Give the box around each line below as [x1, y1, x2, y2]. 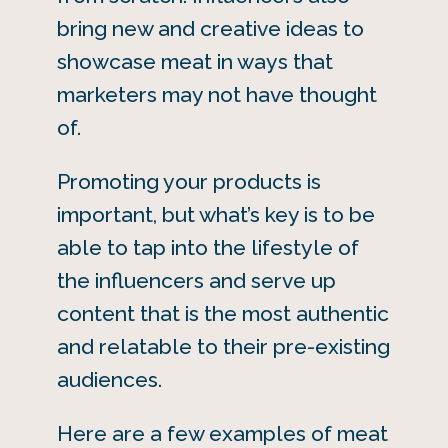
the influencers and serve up [56, 267, 336, 293]
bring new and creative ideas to [56, 15, 364, 41]
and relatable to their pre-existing [56, 333, 390, 359]
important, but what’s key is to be [56, 201, 375, 227]
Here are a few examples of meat [56, 420, 388, 446]
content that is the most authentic [56, 300, 389, 326]
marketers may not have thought [56, 81, 377, 107]
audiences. [56, 366, 162, 392]
